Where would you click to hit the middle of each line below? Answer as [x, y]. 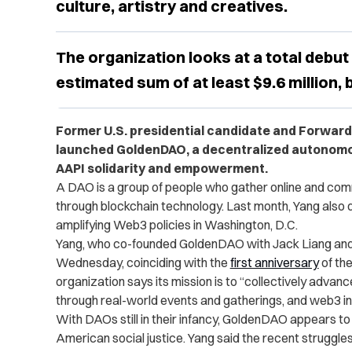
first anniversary [274, 263]
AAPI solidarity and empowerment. [161, 169]
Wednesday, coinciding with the [143, 263]
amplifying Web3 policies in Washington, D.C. [176, 225]
